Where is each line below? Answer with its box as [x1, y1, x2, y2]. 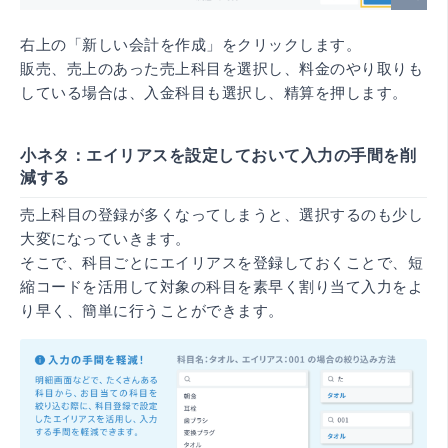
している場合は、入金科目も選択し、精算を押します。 [20, 83, 408, 101]
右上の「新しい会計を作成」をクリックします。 [20, 35, 361, 53]
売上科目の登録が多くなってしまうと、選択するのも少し [20, 205, 423, 223]
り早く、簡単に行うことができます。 [20, 301, 284, 319]
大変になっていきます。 [20, 229, 191, 247]
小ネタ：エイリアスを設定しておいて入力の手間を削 [20, 146, 416, 164]
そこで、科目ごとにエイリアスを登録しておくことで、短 [20, 253, 423, 271]
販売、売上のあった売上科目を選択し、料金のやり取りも [20, 59, 423, 77]
